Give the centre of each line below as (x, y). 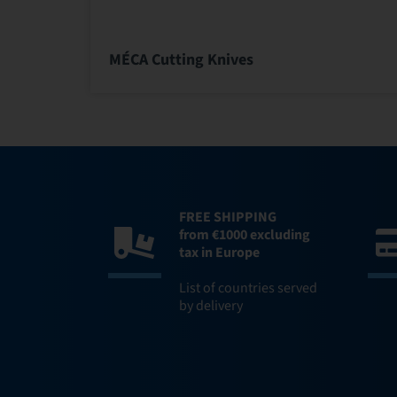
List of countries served (248, 288)
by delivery (211, 305)
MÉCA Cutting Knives (181, 59)
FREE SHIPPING (228, 217)
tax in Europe (219, 252)
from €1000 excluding (245, 234)
